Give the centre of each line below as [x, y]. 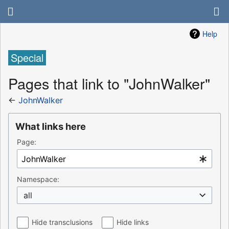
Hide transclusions [62, 222]
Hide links [133, 222]
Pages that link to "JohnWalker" [109, 83]
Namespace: [38, 179]
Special [27, 58]
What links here [51, 127]
